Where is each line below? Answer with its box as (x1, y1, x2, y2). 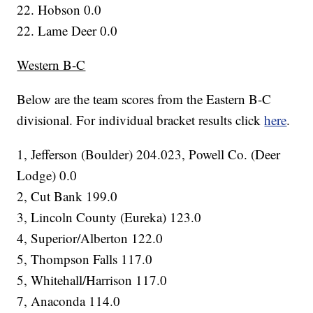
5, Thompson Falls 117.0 (17, 250, 153, 268)
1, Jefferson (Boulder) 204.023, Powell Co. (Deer (17, 145, 281, 163)
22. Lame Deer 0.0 (17, 22, 118, 40)
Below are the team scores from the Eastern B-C (17, 90, 272, 108)
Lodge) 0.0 (17, 166, 78, 184)
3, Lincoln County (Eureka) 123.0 (17, 208, 202, 226)
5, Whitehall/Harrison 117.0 (17, 271, 168, 289)
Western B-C (17, 56, 86, 74)
